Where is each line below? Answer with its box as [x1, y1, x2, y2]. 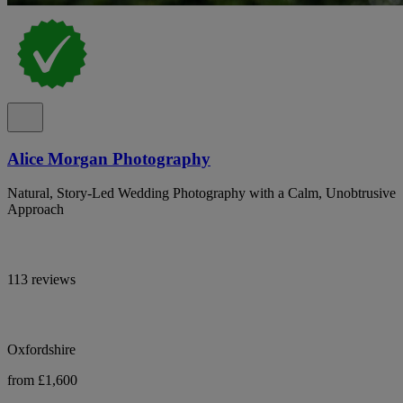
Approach [7, 201, 64, 218]
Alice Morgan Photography [7, 148, 210, 168]
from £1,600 [7, 372, 77, 389]
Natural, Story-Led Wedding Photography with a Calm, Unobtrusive [7, 185, 396, 201]
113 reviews [7, 272, 76, 288]
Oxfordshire [7, 342, 76, 358]
